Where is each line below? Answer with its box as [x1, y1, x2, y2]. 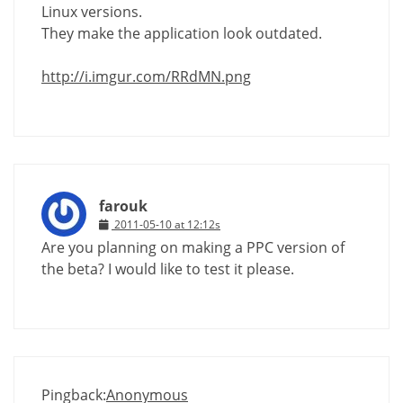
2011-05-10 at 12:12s [114, 216, 220, 232]
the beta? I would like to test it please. [41, 258, 294, 279]
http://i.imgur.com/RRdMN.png [41, 66, 251, 86]
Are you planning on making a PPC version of [41, 237, 345, 257]
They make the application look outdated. [41, 22, 322, 43]
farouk [99, 195, 148, 216]
